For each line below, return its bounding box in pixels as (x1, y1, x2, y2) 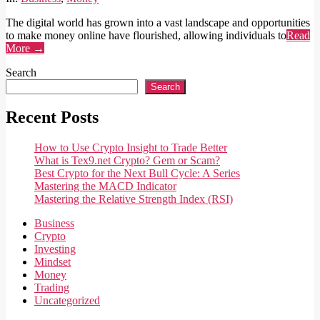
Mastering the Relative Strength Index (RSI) (34, 193, 233, 206)
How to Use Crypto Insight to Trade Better (34, 141, 227, 154)
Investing (34, 243, 76, 256)
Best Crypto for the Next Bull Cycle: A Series (34, 167, 240, 180)
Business (34, 217, 74, 230)
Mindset (34, 256, 71, 269)
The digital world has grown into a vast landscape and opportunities (6, 16, 310, 29)
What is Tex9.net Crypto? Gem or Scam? (34, 154, 220, 167)
